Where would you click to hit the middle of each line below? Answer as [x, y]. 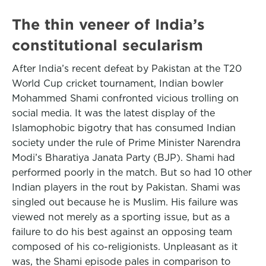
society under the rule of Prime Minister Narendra [126, 143]
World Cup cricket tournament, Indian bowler [118, 83]
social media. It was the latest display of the [113, 113]
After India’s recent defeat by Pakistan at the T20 [127, 69]
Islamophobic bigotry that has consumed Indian [124, 128]
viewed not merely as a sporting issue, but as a [121, 217]
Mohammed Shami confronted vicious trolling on [125, 98]
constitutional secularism [107, 45]
